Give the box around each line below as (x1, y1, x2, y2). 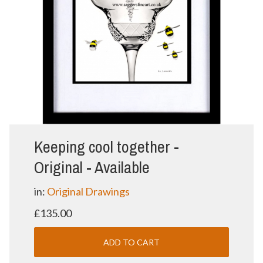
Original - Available (33, 156, 150, 178)
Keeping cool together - (33, 135, 179, 158)
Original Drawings (46, 184, 130, 198)
